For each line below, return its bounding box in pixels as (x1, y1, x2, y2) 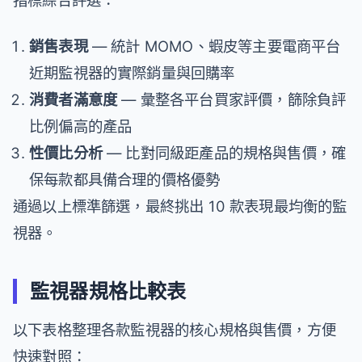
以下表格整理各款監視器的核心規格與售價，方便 (13, 320, 337, 339)
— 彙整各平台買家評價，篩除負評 (117, 90, 347, 108)
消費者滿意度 (29, 90, 118, 108)
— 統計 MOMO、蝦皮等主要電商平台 (87, 36, 341, 55)
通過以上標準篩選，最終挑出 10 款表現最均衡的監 (13, 196, 347, 215)
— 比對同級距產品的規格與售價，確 (102, 143, 347, 162)
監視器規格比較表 (30, 279, 187, 303)
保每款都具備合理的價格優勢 (29, 170, 221, 188)
